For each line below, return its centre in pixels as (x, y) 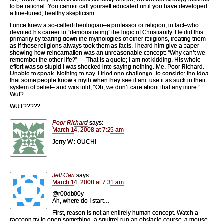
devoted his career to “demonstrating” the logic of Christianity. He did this (107, 32)
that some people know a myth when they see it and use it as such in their (108, 80)
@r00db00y (68, 194)
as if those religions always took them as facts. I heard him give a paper (105, 46)
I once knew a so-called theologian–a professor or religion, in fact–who (104, 25)
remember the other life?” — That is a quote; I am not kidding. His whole (105, 59)
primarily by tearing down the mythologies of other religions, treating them (108, 39)
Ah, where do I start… (81, 201)
